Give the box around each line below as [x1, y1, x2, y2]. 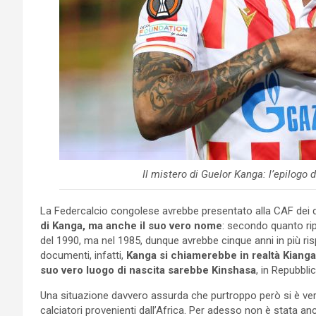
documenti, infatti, [40, 248, 123, 262]
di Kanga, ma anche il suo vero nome [40, 219, 222, 232]
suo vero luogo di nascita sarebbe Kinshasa [40, 263, 256, 276]
